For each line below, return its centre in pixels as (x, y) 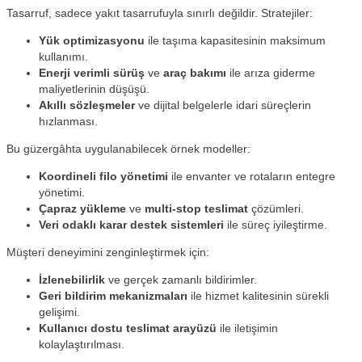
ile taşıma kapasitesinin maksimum (235, 41)
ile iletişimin (247, 328)
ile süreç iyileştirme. (276, 225)
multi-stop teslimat (196, 209)
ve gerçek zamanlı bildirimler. (181, 280)
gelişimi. (59, 312)
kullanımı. (63, 57)
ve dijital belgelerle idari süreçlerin (223, 105)
